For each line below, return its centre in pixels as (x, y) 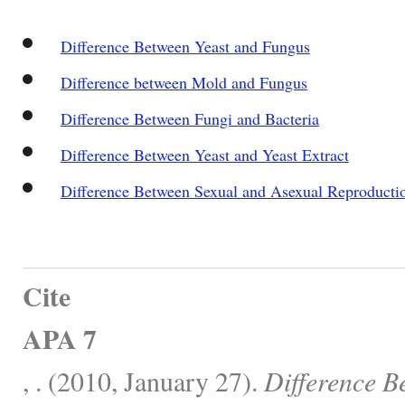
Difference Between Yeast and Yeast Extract (204, 154)
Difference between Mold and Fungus (184, 82)
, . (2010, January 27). (143, 380)
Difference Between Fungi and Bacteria (189, 118)
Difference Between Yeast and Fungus (185, 46)
